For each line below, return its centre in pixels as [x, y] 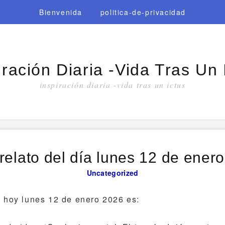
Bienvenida [61, 12]
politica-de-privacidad [143, 12]
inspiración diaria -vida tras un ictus [113, 85]
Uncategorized [113, 173]
